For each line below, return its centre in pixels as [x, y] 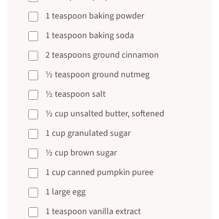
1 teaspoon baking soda [89, 35]
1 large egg [65, 192]
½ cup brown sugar [81, 153]
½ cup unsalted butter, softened [105, 113]
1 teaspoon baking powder [95, 16]
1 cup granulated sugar [88, 133]
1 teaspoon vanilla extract [93, 211]
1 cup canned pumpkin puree [99, 172]
